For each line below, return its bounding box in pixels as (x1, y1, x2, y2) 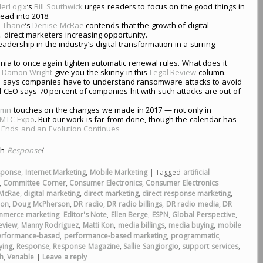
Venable (7, 252, 35, 262)
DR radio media (166, 199, 219, 209)
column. (196, 66, 226, 77)
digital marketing (23, 188, 80, 198)
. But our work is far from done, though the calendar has (34, 113, 237, 124)
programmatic (170, 231, 219, 241)
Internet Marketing (25, 167, 86, 177)
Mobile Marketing (89, 167, 148, 177)
